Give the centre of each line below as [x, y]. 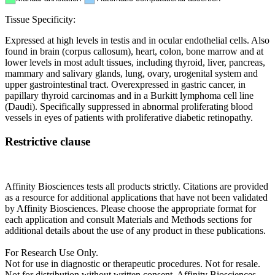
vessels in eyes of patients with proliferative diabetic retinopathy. [129, 118]
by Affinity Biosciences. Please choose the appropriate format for [130, 208]
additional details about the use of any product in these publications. [135, 230]
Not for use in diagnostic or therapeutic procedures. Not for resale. [133, 263]
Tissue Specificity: [40, 20]
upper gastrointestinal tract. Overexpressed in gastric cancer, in [125, 85]
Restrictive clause [48, 142]
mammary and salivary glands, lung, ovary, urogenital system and [131, 74]
